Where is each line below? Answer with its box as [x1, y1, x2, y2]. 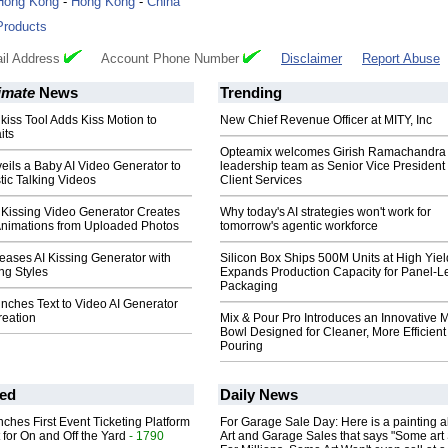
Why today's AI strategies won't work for [220, 205, 431, 220]
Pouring [220, 339, 263, 354]
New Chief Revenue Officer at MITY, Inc [220, 113, 432, 128]
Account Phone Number [82, 51, 243, 67]
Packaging [220, 279, 278, 294]
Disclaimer [281, 51, 342, 67]
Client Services [220, 173, 302, 188]
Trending [220, 84, 282, 102]
